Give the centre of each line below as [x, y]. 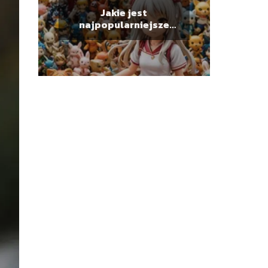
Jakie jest [124, 12]
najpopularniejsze [124, 24]
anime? [124, 36]
